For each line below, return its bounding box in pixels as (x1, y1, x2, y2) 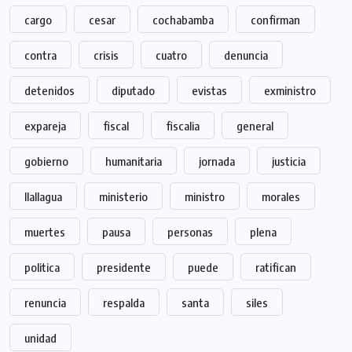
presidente (97, 260, 151, 275)
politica (24, 260, 60, 275)
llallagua (24, 189, 62, 204)
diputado (112, 83, 155, 98)
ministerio (99, 189, 148, 204)
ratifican (255, 260, 296, 275)
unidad (24, 331, 57, 346)
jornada (199, 154, 235, 169)
